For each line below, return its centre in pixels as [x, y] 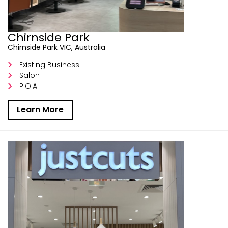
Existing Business [50, 64]
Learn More [40, 109]
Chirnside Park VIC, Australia [56, 47]
